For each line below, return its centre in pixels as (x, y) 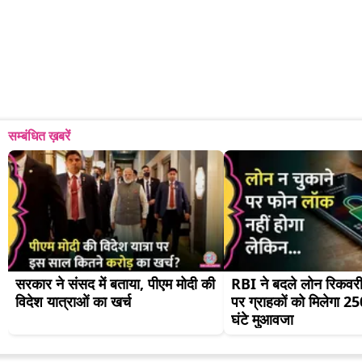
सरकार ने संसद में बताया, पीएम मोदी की (115, 284)
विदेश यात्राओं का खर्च (73, 302)
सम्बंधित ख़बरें (39, 136)
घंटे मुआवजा (262, 320)
